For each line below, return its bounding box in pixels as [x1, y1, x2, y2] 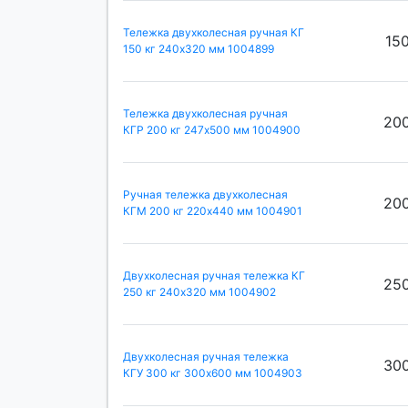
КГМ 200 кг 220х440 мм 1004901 [123, 204, 302, 219]
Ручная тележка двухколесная [123, 188, 288, 202]
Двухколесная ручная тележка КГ [123, 269, 305, 283]
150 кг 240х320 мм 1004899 [123, 42, 274, 56]
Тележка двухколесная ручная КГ [123, 25, 304, 40]
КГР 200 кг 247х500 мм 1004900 [123, 123, 301, 138]
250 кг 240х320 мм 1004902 [123, 285, 276, 300]
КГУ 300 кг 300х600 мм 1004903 [123, 366, 302, 381]
